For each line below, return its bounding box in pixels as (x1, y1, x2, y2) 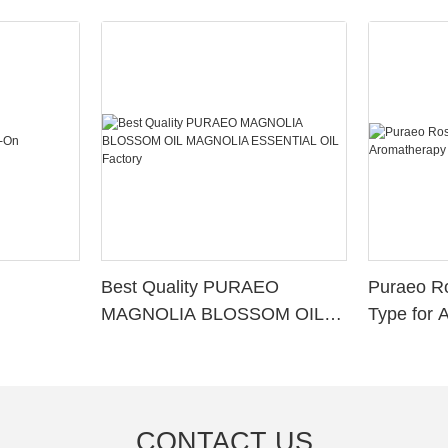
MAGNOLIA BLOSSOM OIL (101, 304, 325, 325)
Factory (101, 358, 162, 379)
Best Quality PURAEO (101, 277, 280, 298)
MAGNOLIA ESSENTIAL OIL (101, 331, 335, 352)
